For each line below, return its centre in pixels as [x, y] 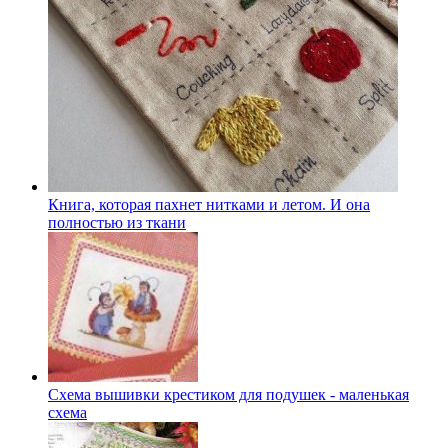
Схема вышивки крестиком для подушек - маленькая [228, 394]
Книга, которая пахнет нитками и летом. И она [209, 204]
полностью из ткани [117, 222]
